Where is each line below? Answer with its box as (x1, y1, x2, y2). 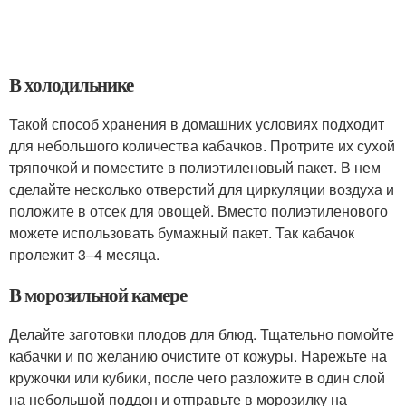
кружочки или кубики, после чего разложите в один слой (9, 367, 385, 389)
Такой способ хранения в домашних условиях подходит (9, 113, 384, 135)
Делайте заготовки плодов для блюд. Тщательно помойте (9, 324, 394, 345)
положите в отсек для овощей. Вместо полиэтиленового (9, 200, 388, 222)
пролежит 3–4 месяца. (9, 244, 159, 266)
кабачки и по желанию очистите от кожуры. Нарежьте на (9, 345, 387, 367)
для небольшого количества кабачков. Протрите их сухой (9, 135, 395, 157)
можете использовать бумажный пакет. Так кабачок (9, 222, 354, 244)
